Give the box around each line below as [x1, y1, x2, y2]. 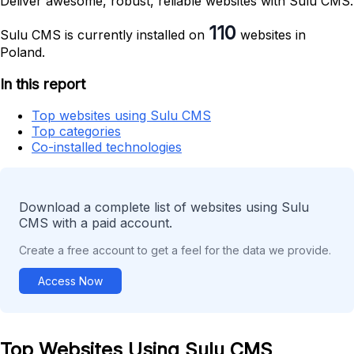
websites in [236, 26, 306, 43]
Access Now [38, 274, 103, 288]
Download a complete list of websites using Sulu [19, 199, 309, 216]
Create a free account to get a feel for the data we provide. [19, 243, 331, 258]
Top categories [32, 123, 121, 140]
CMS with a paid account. [19, 215, 172, 232]
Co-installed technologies [32, 139, 182, 156]
